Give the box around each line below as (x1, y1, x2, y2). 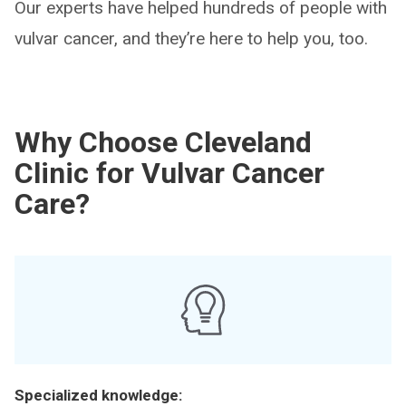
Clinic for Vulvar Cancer (14, 156, 324, 190)
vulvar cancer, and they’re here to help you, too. (14, 28, 368, 49)
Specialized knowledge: (14, 386, 182, 404)
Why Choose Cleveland (14, 125, 312, 159)
